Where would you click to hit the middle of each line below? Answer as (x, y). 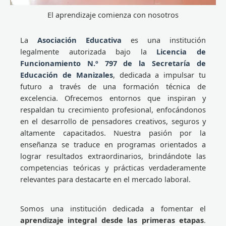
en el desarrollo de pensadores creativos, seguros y (113, 121)
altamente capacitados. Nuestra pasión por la (113, 133)
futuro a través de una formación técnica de (113, 87)
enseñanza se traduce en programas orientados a (113, 145)
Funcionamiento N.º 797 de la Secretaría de (113, 63)
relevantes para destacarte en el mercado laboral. (105, 179)
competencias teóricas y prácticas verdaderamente (113, 168)
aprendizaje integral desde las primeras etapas (112, 220)
